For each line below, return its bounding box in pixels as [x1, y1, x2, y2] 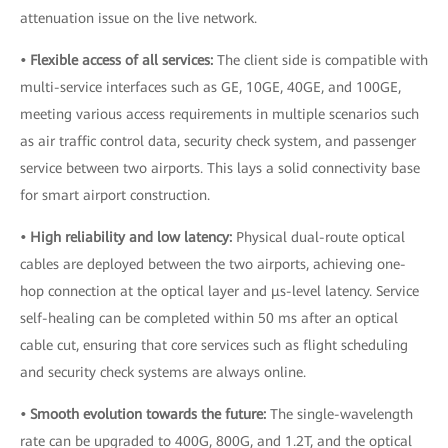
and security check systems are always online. [20, 363, 306, 380]
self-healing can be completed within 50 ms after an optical [20, 309, 398, 326]
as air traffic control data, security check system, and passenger [20, 132, 416, 149]
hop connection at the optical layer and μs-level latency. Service [20, 282, 419, 299]
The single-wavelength [270, 405, 413, 422]
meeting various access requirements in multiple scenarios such [20, 105, 419, 122]
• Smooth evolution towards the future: [20, 405, 270, 422]
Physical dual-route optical [236, 228, 405, 245]
